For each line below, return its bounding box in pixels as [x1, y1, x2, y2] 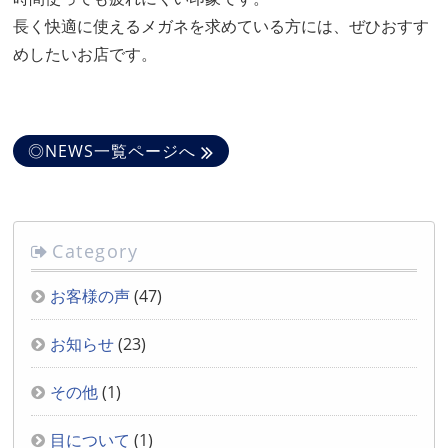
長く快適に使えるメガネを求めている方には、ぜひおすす [13, 15, 430, 38]
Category [52, 239, 139, 264]
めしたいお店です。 [13, 43, 158, 66]
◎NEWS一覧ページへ [28, 140, 197, 163]
